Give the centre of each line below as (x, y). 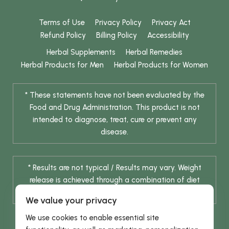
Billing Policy (116, 35)
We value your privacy (71, 200)
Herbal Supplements (81, 52)
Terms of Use (62, 22)
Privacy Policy (118, 22)
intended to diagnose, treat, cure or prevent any (114, 119)
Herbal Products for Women (161, 65)
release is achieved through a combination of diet (114, 180)
